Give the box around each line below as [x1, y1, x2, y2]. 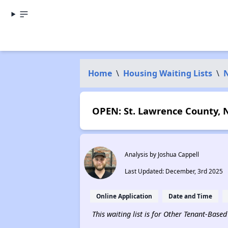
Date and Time [168, 192, 212, 200]
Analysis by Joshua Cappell [124, 150, 199, 158]
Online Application [96, 192, 152, 200]
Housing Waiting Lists [123, 68, 212, 79]
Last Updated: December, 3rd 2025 [124, 167, 223, 175]
